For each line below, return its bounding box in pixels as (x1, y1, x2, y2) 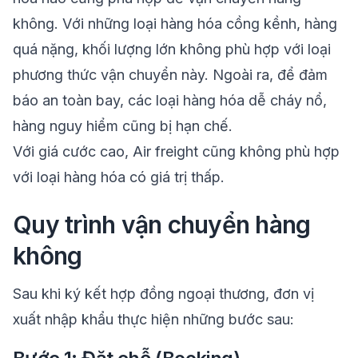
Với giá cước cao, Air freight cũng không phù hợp (13, 143, 340, 160)
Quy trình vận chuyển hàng (13, 210, 311, 239)
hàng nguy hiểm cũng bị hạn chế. (13, 117, 233, 134)
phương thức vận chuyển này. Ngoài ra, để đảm (13, 66, 328, 83)
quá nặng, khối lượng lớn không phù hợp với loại (13, 41, 331, 58)
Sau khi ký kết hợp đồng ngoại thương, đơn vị (13, 285, 314, 302)
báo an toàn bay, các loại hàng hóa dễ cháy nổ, (13, 92, 327, 109)
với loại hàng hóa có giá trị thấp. (13, 169, 225, 185)
